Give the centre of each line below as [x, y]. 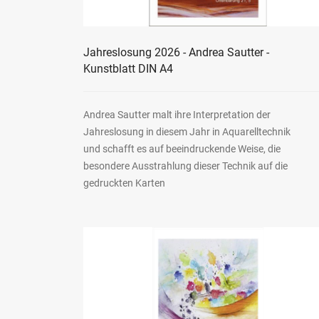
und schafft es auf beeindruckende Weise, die [182, 149]
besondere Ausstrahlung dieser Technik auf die [185, 166]
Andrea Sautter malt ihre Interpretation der [177, 115]
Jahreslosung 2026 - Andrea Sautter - [176, 53]
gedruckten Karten [124, 183]
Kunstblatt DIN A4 [128, 69]
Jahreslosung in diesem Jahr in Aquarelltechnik [187, 132]
